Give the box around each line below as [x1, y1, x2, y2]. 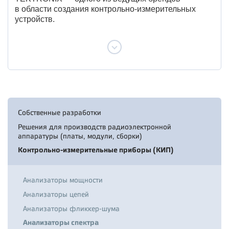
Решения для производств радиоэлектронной [18, 123, 171, 131]
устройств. [15, 15, 55, 24]
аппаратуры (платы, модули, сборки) [18, 132, 142, 140]
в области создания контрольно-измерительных [15, 5, 196, 13]
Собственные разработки [18, 108, 101, 117]
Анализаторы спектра [23, 218, 99, 227]
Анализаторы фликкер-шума [23, 204, 120, 213]
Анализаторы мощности [23, 176, 103, 184]
